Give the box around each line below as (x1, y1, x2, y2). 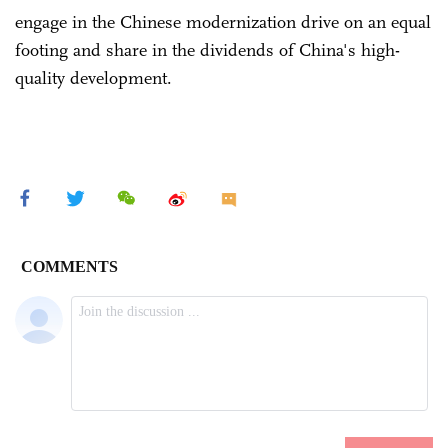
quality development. (15, 66, 172, 89)
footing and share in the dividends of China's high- (15, 38, 400, 61)
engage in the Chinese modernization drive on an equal (15, 10, 431, 33)
